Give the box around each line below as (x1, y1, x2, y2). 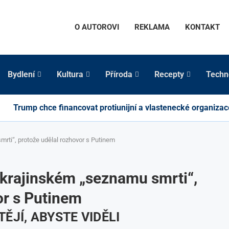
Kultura (57, 69, 83, 79)
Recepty (154, 69, 184, 79)
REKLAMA (134, 22, 170, 32)
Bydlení (8, 69, 35, 79)
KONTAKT (185, 22, 220, 32)
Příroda (105, 69, 132, 79)
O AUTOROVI (75, 22, 119, 32)
